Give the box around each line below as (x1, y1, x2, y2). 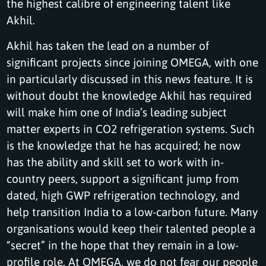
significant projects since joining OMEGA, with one (7, 54, 259, 69)
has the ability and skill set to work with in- (7, 154, 224, 169)
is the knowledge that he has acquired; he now (7, 137, 241, 153)
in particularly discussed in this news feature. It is (7, 71, 254, 86)
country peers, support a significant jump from (7, 170, 239, 186)
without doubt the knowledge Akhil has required (7, 87, 252, 103)
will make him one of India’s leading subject (7, 104, 227, 119)
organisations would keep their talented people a (7, 220, 256, 236)
